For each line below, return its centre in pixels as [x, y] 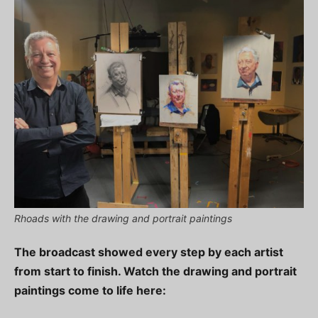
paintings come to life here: [90, 290]
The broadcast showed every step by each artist [149, 252]
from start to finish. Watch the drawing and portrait [155, 271]
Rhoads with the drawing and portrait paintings [123, 218]
